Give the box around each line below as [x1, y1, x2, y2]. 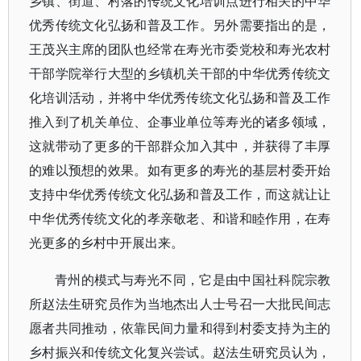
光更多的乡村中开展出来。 [29, 234, 184, 251]
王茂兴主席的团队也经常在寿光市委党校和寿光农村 [29, 40, 331, 58]
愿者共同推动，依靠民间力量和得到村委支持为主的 [29, 319, 331, 337]
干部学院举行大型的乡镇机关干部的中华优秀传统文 [29, 64, 331, 82]
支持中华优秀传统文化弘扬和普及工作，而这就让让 [29, 185, 331, 203]
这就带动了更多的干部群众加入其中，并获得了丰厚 [29, 137, 331, 155]
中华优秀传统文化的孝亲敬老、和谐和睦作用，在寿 [29, 210, 331, 227]
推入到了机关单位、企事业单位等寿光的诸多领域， [29, 113, 331, 131]
